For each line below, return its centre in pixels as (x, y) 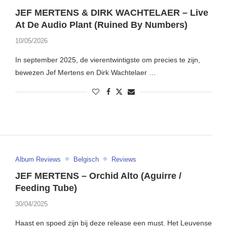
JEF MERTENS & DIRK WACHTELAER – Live (111, 13)
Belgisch (86, 159)
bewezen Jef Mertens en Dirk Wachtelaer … (85, 73)
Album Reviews (38, 159)
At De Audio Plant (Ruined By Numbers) (101, 25)
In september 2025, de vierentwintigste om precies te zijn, (107, 60)
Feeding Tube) (46, 188)
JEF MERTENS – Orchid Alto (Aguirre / (98, 176)
